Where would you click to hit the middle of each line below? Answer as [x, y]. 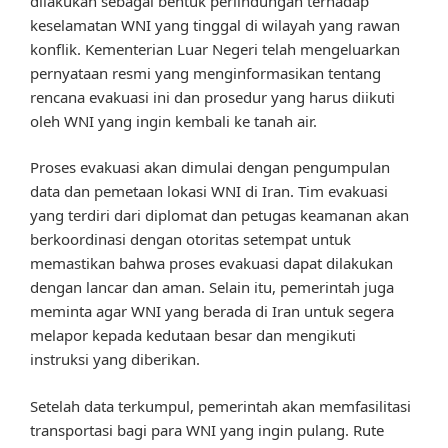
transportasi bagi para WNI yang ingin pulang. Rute [207, 429]
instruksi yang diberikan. [115, 359]
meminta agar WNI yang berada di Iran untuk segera [212, 311]
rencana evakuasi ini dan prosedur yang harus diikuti [212, 96]
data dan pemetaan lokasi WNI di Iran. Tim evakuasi [209, 191]
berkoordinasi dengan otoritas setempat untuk [190, 239]
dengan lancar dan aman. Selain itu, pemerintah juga [212, 287]
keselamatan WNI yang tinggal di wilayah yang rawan [215, 24]
